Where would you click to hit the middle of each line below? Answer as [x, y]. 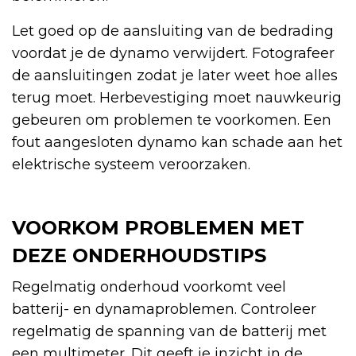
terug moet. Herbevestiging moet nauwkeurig [177, 98]
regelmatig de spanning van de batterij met [169, 332]
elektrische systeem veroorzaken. [131, 165]
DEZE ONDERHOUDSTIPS [139, 256]
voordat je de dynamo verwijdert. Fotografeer [173, 54]
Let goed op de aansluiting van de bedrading [173, 31]
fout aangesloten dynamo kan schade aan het [177, 143]
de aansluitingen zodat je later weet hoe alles [175, 76]
